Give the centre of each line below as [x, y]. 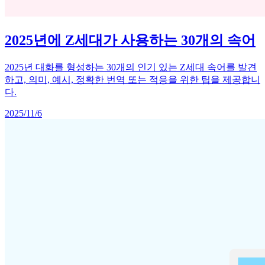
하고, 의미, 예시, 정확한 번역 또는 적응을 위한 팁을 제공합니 [132, 80]
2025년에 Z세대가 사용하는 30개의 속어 [130, 41]
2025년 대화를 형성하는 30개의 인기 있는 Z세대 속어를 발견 [131, 67]
